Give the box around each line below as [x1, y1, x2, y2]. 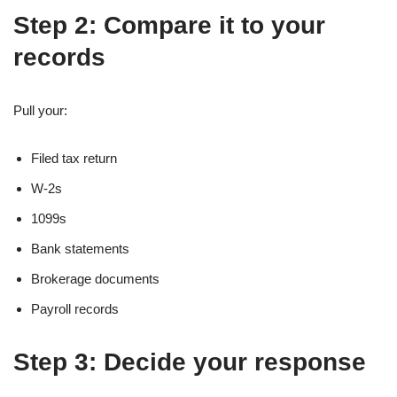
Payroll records [31, 300, 119, 316]
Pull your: [13, 102, 67, 118]
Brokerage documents [31, 270, 160, 286]
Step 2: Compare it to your [13, 11, 325, 39]
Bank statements [31, 240, 129, 256]
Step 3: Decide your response [13, 347, 366, 376]
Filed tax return [31, 150, 117, 166]
